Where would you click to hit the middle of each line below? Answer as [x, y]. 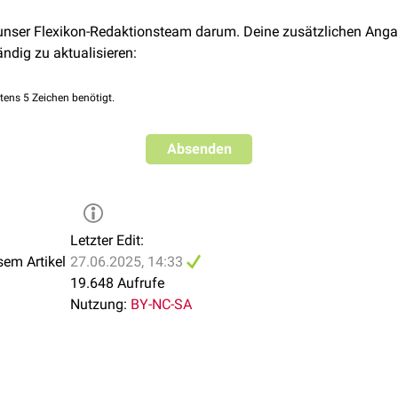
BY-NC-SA [161, 304]
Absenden [199, 149]
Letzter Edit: [107, 240]
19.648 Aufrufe [117, 283]
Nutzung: [99, 304]
